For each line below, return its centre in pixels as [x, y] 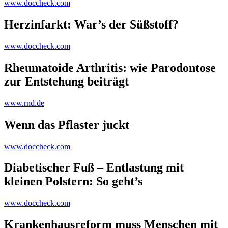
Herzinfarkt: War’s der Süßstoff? [91, 25]
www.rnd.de [24, 103]
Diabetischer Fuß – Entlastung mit [94, 168]
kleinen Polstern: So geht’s [73, 181]
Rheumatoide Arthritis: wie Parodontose [110, 67]
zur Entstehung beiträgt [66, 81]
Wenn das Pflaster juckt [67, 124]
